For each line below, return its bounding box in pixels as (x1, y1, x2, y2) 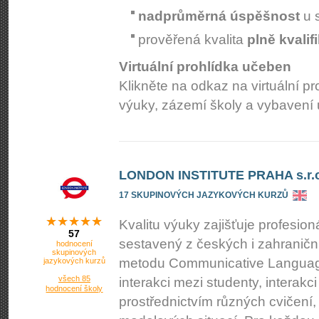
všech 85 (58, 274, 90, 283)
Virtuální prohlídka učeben (119, 59, 291, 74)
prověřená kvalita (138, 32, 247, 47)
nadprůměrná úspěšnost (138, 9, 300, 23)
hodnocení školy (46, 284, 103, 293)
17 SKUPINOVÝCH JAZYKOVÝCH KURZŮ (119, 189, 288, 200)
